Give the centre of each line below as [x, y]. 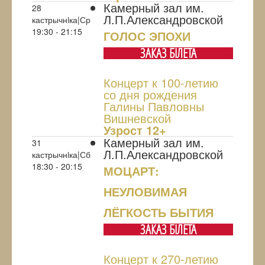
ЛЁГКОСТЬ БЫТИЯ [159, 212]
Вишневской [137, 118]
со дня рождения [150, 95]
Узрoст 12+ [135, 130]
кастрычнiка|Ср [61, 20]
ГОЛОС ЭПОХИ [147, 36]
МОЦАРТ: [131, 171]
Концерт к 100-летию [161, 83]
